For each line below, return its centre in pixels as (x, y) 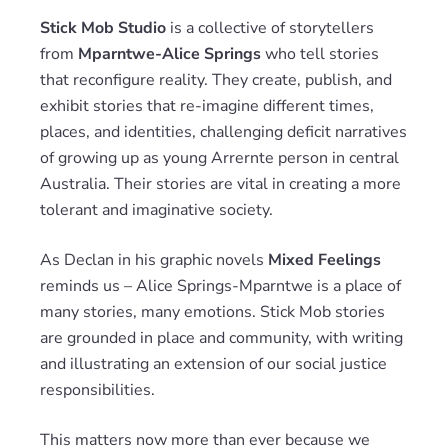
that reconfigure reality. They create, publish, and (216, 80)
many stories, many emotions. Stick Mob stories (212, 312)
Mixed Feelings (324, 260)
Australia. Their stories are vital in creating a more (220, 184)
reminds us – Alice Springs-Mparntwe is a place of (220, 286)
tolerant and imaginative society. (156, 210)
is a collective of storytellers (270, 28)
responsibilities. (97, 390)
